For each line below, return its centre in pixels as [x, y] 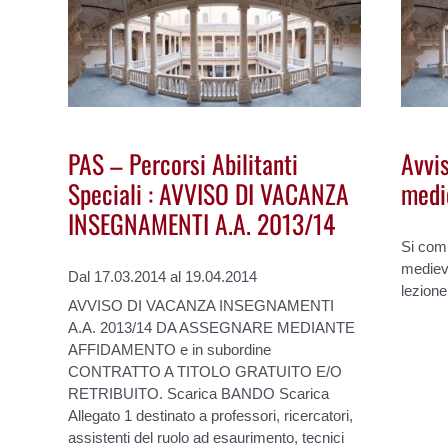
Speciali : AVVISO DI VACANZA [209, 192]
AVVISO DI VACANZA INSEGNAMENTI [201, 305]
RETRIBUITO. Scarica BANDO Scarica [199, 393]
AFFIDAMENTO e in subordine [170, 349]
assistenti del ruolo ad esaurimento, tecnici [206, 437]
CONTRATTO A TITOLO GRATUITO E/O [205, 371]
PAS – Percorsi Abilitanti [183, 162]
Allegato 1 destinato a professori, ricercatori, [211, 415]
